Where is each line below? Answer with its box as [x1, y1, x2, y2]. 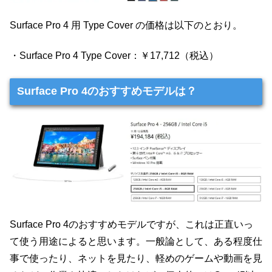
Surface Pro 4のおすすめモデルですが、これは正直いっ [10, 219, 253, 230]
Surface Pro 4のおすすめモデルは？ [16, 85, 197, 98]
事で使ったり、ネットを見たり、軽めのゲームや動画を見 [10, 253, 262, 264]
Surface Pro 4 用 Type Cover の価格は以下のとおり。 [10, 19, 242, 30]
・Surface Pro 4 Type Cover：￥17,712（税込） [10, 50, 219, 61]
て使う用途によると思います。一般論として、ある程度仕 [10, 236, 262, 247]
